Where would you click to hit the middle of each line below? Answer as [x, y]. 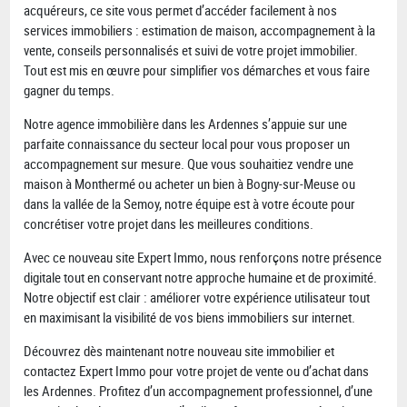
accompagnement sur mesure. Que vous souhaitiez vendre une [189, 164]
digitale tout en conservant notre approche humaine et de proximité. [201, 278]
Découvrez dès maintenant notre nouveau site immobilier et [179, 351]
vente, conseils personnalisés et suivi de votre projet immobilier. [191, 50]
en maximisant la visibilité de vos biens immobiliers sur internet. [190, 318]
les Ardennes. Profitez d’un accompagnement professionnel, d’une [199, 391]
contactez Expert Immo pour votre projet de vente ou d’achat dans [197, 371]
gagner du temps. [69, 90]
